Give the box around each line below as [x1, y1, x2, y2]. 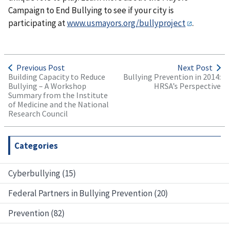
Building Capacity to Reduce [8, 72, 105, 82]
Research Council [8, 108, 68, 119]
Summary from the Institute [8, 90, 108, 101]
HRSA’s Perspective [154, 81, 221, 91]
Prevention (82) [8, 208, 65, 219]
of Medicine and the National [8, 99, 109, 110]
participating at [8, 17, 67, 29]
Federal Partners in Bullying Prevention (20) [8, 188, 168, 199]
